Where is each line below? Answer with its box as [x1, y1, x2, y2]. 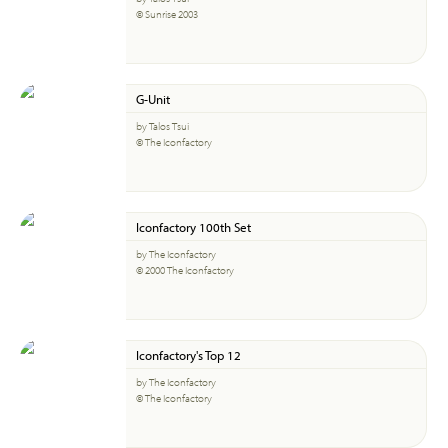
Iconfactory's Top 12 [136, 346, 241, 363]
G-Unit [136, 90, 170, 107]
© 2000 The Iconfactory [136, 263, 234, 277]
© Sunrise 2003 [136, 7, 198, 21]
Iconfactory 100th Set [136, 218, 251, 235]
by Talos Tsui [136, 119, 189, 133]
